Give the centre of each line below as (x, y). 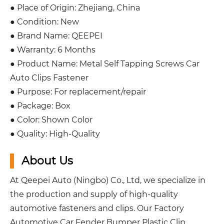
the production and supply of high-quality (94, 194)
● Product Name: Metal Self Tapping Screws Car (105, 63)
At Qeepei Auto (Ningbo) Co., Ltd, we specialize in (108, 180)
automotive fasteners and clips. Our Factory (97, 208)
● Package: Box (40, 105)
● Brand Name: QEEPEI (56, 35)
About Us (47, 160)
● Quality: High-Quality (55, 133)
